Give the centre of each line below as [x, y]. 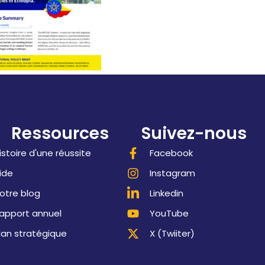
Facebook [171, 153]
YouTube [169, 213]
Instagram [172, 173]
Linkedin [166, 193]
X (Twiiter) [172, 233]
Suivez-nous [194, 133]
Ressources [60, 133]
